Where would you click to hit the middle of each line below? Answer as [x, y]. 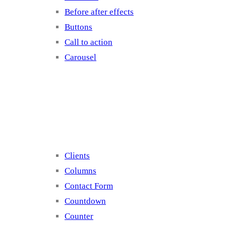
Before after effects [99, 12]
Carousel [80, 57]
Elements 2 [101, 106]
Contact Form [89, 186]
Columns [80, 171]
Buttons [78, 27]
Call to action [89, 42]
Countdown [85, 201]
